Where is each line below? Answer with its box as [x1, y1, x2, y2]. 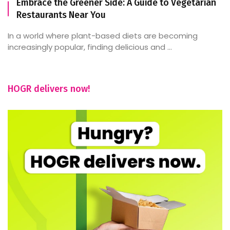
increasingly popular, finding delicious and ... [8, 41, 172, 52]
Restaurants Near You [16, 9, 106, 21]
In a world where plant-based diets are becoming [8, 30, 198, 41]
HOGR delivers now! [8, 83, 90, 94]
